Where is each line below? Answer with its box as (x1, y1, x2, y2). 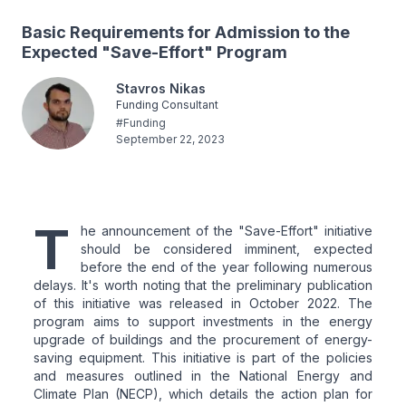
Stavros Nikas (116, 80, 206, 96)
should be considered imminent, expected (81, 240, 372, 256)
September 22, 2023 (116, 131, 225, 146)
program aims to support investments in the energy (34, 313, 372, 329)
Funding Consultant (116, 97, 218, 111)
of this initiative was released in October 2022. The (34, 295, 372, 311)
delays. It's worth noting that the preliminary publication (34, 276, 372, 293)
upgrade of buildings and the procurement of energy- (34, 331, 372, 347)
